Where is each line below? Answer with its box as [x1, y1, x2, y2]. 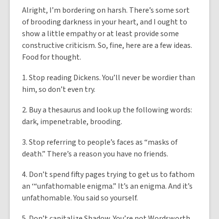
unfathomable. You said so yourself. [22, 193, 138, 203]
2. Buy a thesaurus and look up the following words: [22, 105, 192, 115]
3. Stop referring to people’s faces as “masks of [22, 137, 177, 148]
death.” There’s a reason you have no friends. [22, 149, 168, 159]
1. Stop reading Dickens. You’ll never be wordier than [22, 72, 195, 83]
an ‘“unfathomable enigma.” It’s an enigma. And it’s [22, 181, 193, 192]
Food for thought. [22, 52, 81, 63]
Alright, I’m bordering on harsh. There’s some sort [22, 5, 190, 16]
